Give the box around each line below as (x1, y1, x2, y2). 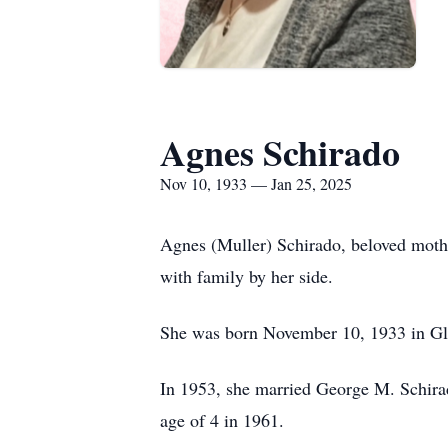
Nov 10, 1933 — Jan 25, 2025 (160, 173, 352, 194)
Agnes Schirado (160, 126, 400, 178)
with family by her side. (160, 264, 333, 288)
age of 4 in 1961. (160, 408, 290, 432)
